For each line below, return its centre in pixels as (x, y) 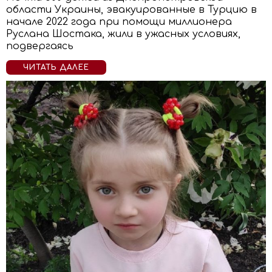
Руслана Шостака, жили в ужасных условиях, (123, 34)
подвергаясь (40, 46)
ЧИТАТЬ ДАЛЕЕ (56, 67)
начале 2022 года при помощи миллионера (119, 22)
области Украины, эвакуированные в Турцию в (131, 10)
